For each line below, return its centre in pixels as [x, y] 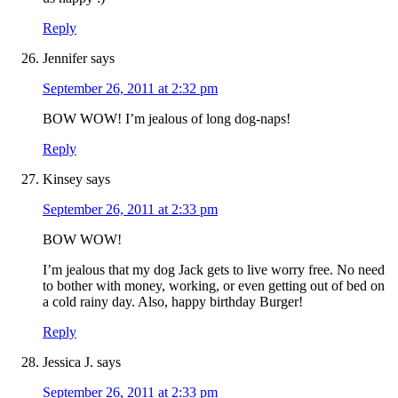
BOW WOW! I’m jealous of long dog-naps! [167, 119]
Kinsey [63, 179]
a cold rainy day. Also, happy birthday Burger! [173, 302]
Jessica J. [68, 362]
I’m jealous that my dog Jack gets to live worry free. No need [214, 270]
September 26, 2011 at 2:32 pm [130, 89]
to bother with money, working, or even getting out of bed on [214, 286]
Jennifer [65, 59]
